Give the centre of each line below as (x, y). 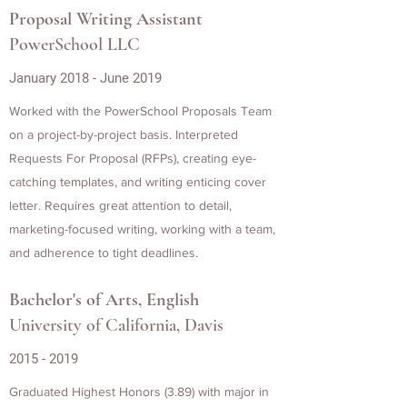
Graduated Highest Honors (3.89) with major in (139, 392)
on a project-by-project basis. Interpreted (124, 134)
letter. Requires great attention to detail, (120, 205)
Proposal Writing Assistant (106, 19)
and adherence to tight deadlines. (104, 253)
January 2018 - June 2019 (85, 78)
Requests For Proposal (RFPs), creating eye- (133, 158)
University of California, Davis (116, 325)
